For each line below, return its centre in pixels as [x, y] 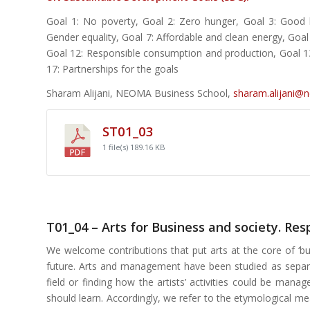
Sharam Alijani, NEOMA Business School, [140, 93]
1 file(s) [116, 147]
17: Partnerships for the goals [112, 69]
